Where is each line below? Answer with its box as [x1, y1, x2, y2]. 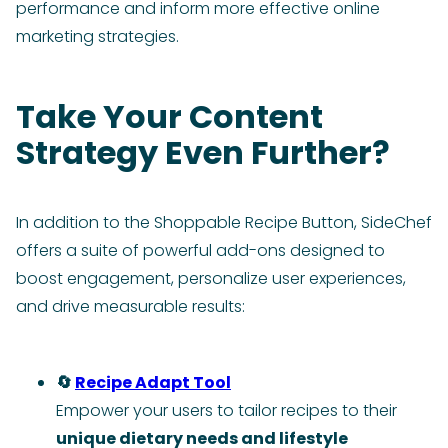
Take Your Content [16, 94, 323, 140]
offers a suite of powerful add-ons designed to [16, 239, 385, 263]
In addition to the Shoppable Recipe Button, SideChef [16, 211, 432, 235]
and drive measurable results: [16, 295, 245, 319]
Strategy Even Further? [16, 130, 390, 176]
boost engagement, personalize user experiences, [16, 267, 406, 291]
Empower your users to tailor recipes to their [56, 399, 397, 423]
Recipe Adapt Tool [75, 371, 231, 395]
